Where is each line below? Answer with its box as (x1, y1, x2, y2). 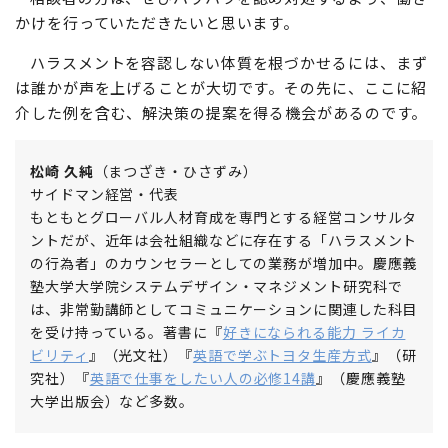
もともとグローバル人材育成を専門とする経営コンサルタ (30, 207, 418, 228)
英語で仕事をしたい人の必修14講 (89, 368, 317, 389)
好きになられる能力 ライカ (222, 322, 406, 343)
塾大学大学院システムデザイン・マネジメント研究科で (30, 276, 403, 297)
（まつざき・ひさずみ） (93, 161, 258, 182)
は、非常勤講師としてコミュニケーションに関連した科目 (30, 299, 418, 320)
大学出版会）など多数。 (30, 391, 194, 412)
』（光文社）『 (88, 345, 193, 366)
